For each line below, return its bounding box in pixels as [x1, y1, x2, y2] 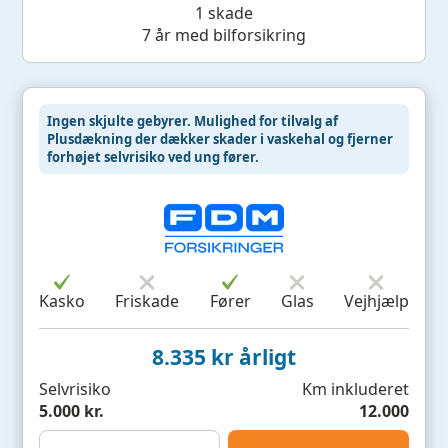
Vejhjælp [343, 290, 409, 313]
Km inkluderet [301, 378, 409, 401]
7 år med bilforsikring [142, 24, 306, 47]
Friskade [115, 290, 180, 313]
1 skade [195, 2, 253, 25]
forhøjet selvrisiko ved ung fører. [47, 148, 260, 167]
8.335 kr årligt [152, 343, 296, 372]
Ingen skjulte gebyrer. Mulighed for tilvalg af [47, 112, 339, 131]
